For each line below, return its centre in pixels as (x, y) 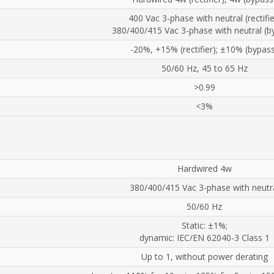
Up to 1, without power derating (204, 256)
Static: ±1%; (204, 225)
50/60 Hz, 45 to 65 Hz (204, 68)
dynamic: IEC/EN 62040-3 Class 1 (204, 237)
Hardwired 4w (204, 168)
